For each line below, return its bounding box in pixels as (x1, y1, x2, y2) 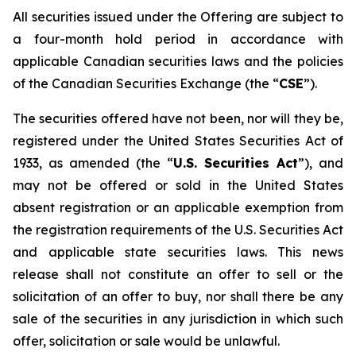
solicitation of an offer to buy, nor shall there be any (13, 288, 343, 304)
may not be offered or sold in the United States (13, 177, 343, 193)
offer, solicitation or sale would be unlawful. (13, 333, 280, 349)
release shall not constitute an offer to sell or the (13, 266, 343, 282)
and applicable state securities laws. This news (13, 244, 343, 260)
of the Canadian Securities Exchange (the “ (13, 75, 279, 91)
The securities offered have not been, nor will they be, (13, 110, 343, 126)
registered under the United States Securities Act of (13, 133, 343, 149)
